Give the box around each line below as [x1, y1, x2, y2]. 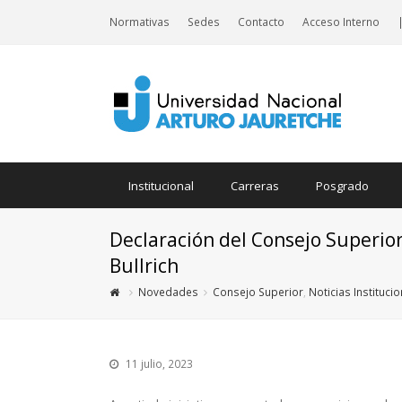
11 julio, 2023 [126, 356, 193, 371]
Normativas [109, 14, 170, 30]
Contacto [238, 14, 284, 30]
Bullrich [109, 253, 179, 278]
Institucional [128, 178, 194, 194]
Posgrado [316, 178, 369, 194]
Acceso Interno [302, 14, 380, 30]
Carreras [231, 178, 279, 194]
